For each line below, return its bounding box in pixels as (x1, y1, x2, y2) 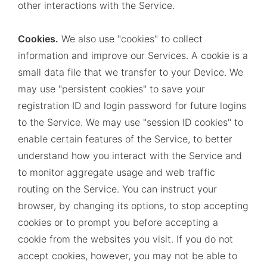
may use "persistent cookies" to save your (18, 83, 205, 95)
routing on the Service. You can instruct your (18, 183, 217, 195)
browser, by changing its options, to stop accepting (18, 200, 249, 212)
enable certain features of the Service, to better (18, 133, 232, 145)
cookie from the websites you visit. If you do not (18, 233, 233, 245)
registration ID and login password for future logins (18, 100, 246, 111)
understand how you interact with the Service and (18, 150, 242, 162)
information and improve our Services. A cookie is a (18, 49, 248, 61)
